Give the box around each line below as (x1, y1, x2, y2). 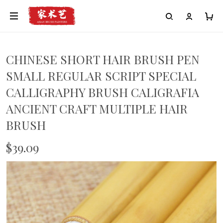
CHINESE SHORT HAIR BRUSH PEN (6, 51, 200, 67)
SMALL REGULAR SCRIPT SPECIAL (6, 68, 196, 84)
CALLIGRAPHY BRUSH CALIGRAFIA (6, 84, 199, 100)
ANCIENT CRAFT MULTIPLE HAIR (6, 101, 188, 116)
